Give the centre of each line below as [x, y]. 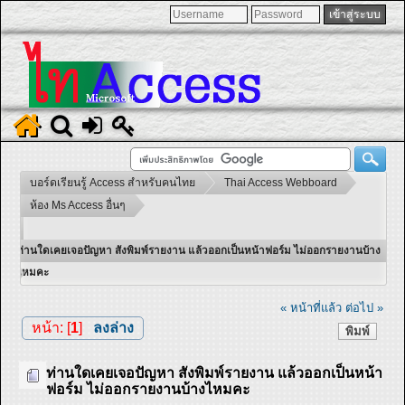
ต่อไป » [365, 307]
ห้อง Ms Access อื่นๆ [78, 205]
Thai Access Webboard [281, 183]
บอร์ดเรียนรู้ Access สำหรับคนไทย [113, 183]
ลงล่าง [113, 327]
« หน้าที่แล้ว [311, 307]
